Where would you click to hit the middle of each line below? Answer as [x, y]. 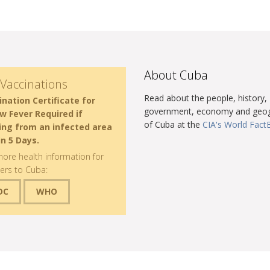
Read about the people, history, [206, 98]
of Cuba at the [173, 124]
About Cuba [176, 75]
